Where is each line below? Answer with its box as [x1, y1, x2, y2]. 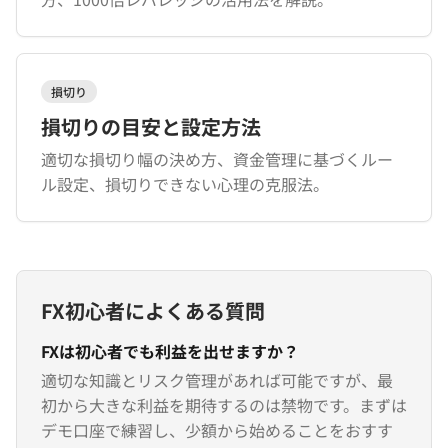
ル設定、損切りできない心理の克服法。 [41, 172, 329, 196]
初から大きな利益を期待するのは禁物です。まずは [41, 393, 407, 417]
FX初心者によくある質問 [41, 296, 265, 325]
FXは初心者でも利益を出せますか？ [41, 339, 299, 363]
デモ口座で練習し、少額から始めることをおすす [41, 418, 393, 442]
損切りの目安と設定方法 [41, 112, 261, 141]
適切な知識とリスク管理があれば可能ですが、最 [41, 368, 393, 392]
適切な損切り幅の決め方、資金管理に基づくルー [41, 147, 393, 171]
